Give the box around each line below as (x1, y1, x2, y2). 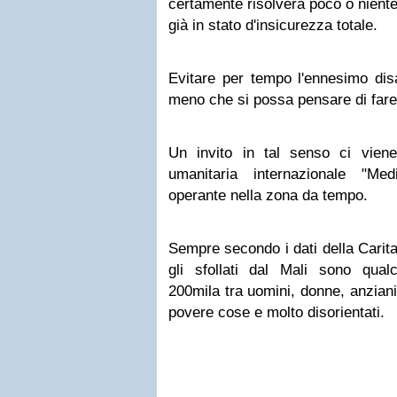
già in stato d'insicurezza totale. (168, 17, 378, 34)
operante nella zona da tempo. (168, 187, 368, 204)
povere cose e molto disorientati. (168, 304, 389, 321)
